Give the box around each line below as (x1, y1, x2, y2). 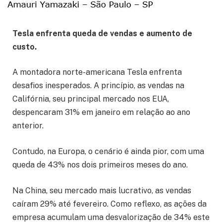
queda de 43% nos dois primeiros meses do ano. (12, 160, 188, 170)
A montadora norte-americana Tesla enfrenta (12, 67, 182, 77)
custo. (12, 42, 37, 52)
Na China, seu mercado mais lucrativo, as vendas (12, 185, 191, 195)
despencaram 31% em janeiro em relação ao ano (12, 108, 190, 117)
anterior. (12, 121, 44, 131)
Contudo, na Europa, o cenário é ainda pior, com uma (12, 147, 204, 157)
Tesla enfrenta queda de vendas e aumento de (12, 28, 192, 38)
